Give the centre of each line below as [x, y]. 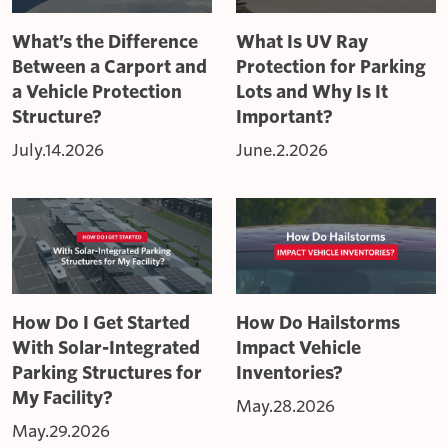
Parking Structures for [107, 373]
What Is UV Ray [302, 42]
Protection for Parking [331, 67]
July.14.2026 [58, 150]
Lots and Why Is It [312, 92]
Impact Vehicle [298, 348]
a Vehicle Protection [97, 92]
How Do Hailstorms [318, 323]
